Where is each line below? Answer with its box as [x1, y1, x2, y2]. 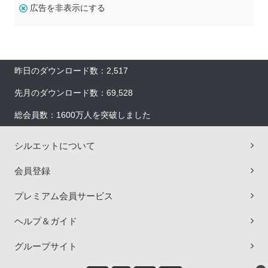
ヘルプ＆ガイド [14, 216, 77, 227]
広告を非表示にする [30, 3, 105, 13]
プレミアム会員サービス [14, 191, 113, 202]
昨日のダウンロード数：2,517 [14, 66, 128, 76]
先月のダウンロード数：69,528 [14, 88, 133, 98]
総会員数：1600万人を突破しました [14, 110, 151, 120]
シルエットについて [14, 141, 95, 151]
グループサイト [14, 241, 77, 252]
